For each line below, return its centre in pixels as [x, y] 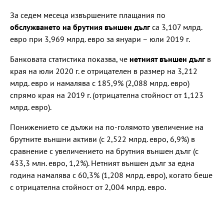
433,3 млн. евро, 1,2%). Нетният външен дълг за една [102, 163]
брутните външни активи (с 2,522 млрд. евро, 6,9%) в [102, 139]
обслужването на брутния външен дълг [80, 27]
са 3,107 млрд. [176, 27]
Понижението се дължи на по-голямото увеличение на [107, 127]
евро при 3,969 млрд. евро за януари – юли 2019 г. [100, 39]
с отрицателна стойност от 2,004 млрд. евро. [88, 187]
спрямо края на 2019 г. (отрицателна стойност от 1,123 [107, 95]
